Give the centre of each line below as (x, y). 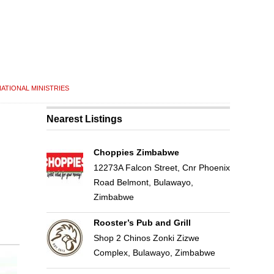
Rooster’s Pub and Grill (142, 223)
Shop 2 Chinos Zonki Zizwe (146, 238)
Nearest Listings (85, 119)
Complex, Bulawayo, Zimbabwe (154, 253)
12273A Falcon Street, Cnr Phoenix (161, 168)
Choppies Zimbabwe (136, 152)
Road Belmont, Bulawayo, (143, 182)
